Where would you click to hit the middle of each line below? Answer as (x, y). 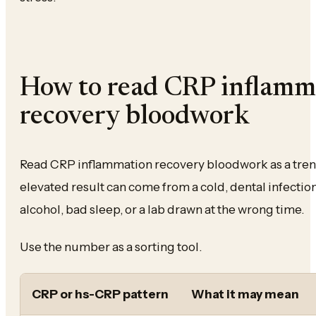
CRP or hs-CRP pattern (100, 293)
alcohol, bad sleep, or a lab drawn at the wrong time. (162, 209)
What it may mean (245, 293)
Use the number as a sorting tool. (111, 247)
